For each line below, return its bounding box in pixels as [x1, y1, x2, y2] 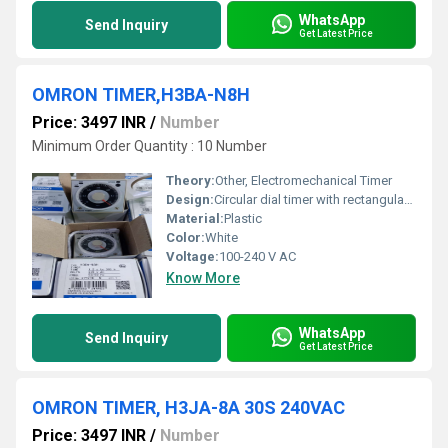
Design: [166, 192, 214, 207]
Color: [166, 230, 205, 245]
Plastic [224, 211, 262, 226]
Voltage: [166, 249, 219, 264]
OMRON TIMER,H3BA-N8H [32, 84, 250, 105]
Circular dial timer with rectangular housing [214, 192, 404, 207]
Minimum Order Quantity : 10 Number [32, 138, 267, 154]
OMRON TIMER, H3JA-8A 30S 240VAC [32, 397, 345, 418]
